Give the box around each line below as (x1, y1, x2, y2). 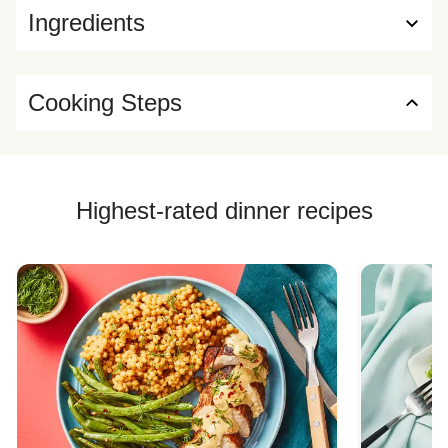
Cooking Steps (28, 89, 182, 116)
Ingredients (28, 9, 145, 36)
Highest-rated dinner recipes (75, 197, 373, 224)
